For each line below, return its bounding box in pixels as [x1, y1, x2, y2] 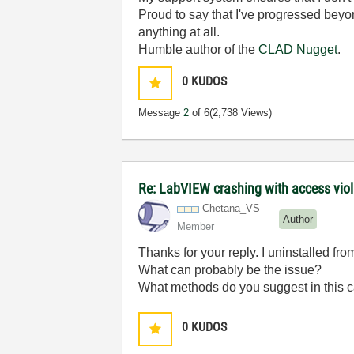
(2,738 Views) [209, 107, 273, 119]
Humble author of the [138, 43, 259, 56]
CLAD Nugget [258, 43, 338, 56]
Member [177, 220, 215, 232]
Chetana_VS [202, 202, 261, 214]
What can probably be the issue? [138, 263, 322, 277]
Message [138, 107, 184, 119]
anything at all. [138, 25, 220, 39]
